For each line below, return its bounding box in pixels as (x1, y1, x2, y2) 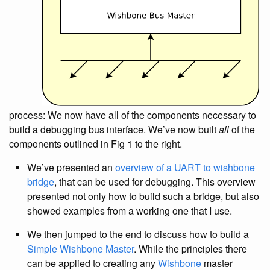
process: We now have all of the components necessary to (9, 108, 256, 122)
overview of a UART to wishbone (115, 160, 255, 174)
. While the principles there (134, 242, 247, 256)
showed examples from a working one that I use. (27, 204, 232, 218)
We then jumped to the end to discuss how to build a (27, 227, 249, 241)
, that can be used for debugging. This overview (54, 175, 256, 189)
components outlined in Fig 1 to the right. (9, 137, 182, 151)
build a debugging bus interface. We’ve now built (9, 122, 219, 136)
